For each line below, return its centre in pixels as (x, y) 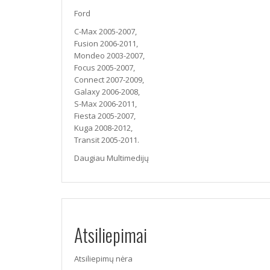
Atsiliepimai (111, 235)
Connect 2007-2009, (109, 80)
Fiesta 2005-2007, (105, 116)
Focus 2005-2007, (105, 67)
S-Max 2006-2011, (105, 104)
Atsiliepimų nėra (103, 259)
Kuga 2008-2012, (103, 128)
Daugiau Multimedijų (111, 158)
